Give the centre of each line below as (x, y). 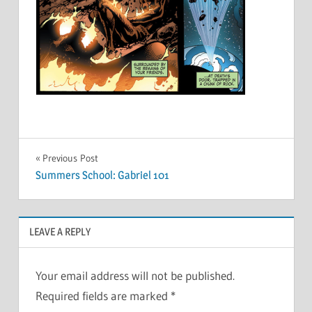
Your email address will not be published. (135, 276)
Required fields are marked (103, 296)
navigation (79, 189)
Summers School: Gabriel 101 (102, 175)
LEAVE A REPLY (60, 232)
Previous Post (70, 158)
